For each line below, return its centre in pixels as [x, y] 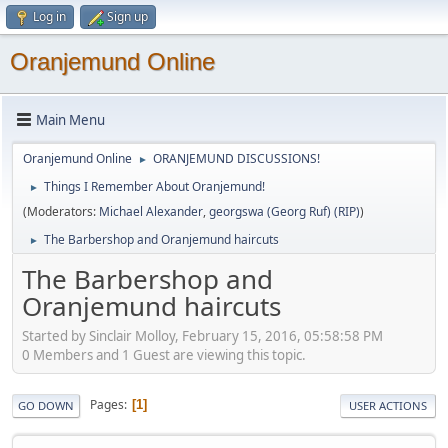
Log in [49, 16]
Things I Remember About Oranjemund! [154, 186]
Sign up [127, 16]
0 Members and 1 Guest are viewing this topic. [164, 354]
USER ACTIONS [388, 405]
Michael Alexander [151, 211]
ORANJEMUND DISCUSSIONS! [236, 158]
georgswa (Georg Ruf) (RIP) [284, 211]
